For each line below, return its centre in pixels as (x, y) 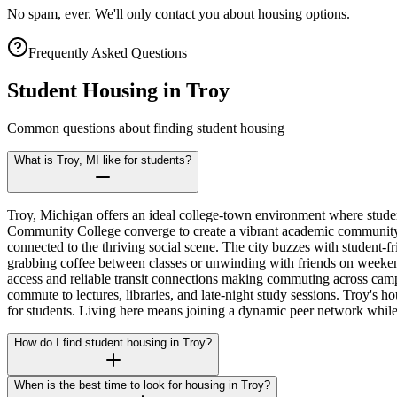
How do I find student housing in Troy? (113, 343)
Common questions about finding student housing (146, 128)
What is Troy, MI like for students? (103, 160)
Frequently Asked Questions (108, 53)
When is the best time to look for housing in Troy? (142, 385)
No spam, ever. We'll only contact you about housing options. (179, 14)
